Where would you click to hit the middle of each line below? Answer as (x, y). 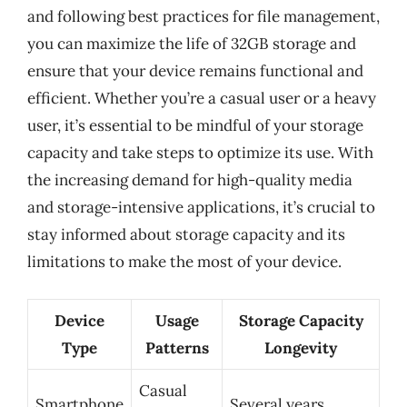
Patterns (177, 347)
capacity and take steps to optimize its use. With (200, 153)
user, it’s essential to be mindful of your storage (195, 125)
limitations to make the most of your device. (184, 262)
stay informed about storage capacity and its (186, 234)
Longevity (301, 347)
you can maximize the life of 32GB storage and (192, 44)
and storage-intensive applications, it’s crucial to (201, 207)
